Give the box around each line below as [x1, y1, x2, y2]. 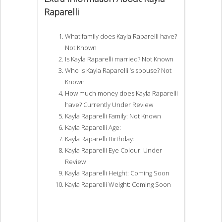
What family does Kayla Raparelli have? [64, 31, 177, 41]
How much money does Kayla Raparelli [64, 88, 178, 98]
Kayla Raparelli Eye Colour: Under [64, 145, 162, 155]
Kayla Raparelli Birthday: [64, 134, 134, 143]
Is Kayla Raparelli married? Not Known [64, 54, 173, 63]
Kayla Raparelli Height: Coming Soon [64, 168, 169, 177]
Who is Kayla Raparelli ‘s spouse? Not [64, 65, 171, 75]
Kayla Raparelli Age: [64, 122, 121, 132]
